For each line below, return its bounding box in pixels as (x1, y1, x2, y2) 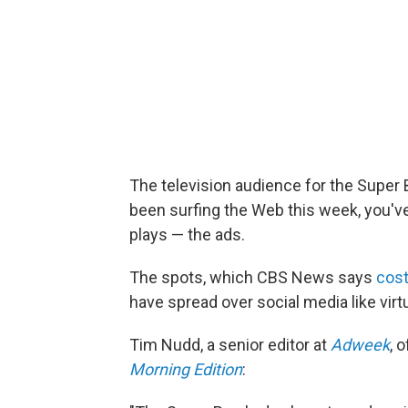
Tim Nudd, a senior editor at (129, 334, 331, 354)
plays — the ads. (129, 224, 245, 244)
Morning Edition (129, 359, 242, 379)
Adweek (331, 334, 390, 354)
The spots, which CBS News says (129, 267, 376, 287)
